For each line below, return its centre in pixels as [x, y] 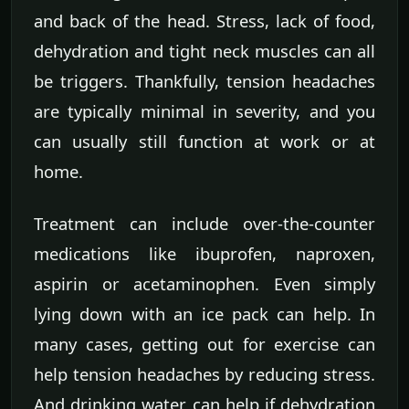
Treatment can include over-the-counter [204, 223]
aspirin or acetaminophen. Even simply [204, 283]
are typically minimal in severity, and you [204, 110]
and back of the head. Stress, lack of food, [204, 20]
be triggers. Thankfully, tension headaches [204, 80]
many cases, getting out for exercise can [204, 343]
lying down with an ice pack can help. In [204, 313]
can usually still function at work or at [204, 141]
